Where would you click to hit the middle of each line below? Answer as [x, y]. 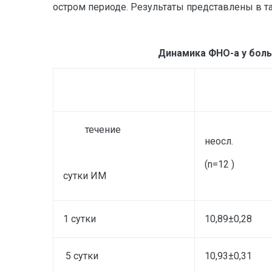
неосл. [219, 141]
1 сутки [80, 219]
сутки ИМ [85, 175]
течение [92, 129]
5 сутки [81, 256]
